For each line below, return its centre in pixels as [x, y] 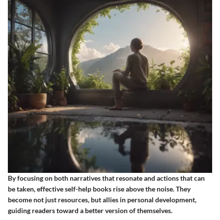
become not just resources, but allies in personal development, [102, 200]
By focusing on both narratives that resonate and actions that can [106, 178]
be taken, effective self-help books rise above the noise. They [99, 189]
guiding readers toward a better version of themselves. [90, 211]
